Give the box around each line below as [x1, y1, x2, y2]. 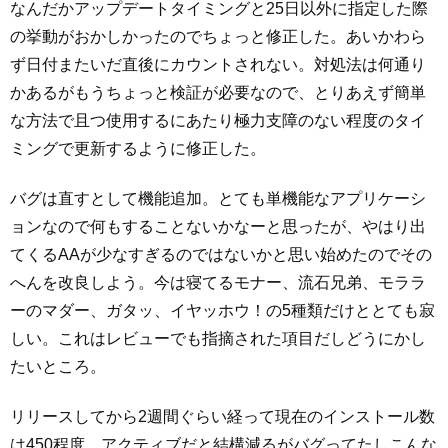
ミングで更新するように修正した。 [10, 139, 266, 157]
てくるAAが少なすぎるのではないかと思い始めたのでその [10, 245, 432, 263]
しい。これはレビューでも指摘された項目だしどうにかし [10, 329, 426, 347]
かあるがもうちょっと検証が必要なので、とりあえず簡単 [10, 83, 426, 101]
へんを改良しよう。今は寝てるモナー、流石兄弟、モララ [10, 273, 426, 291]
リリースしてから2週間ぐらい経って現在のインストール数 [10, 408, 435, 426]
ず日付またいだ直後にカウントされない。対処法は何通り [10, 55, 426, 73]
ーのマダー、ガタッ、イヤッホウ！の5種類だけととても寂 [10, 301, 435, 319]
